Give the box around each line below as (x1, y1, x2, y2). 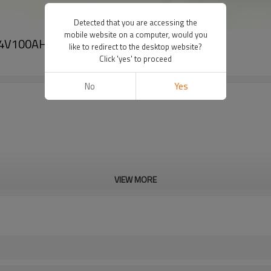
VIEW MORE (114, 173, 157, 186)
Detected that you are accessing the (74, 16, 197, 28)
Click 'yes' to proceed (99, 53, 172, 65)
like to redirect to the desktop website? (69, 41, 202, 53)
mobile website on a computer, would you (64, 28, 207, 41)
